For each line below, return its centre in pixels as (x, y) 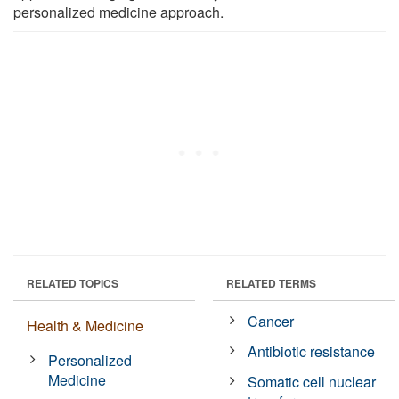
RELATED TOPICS (73, 283)
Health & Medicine (85, 325)
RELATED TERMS (271, 283)
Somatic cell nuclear (312, 381)
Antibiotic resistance (312, 351)
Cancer (271, 321)
